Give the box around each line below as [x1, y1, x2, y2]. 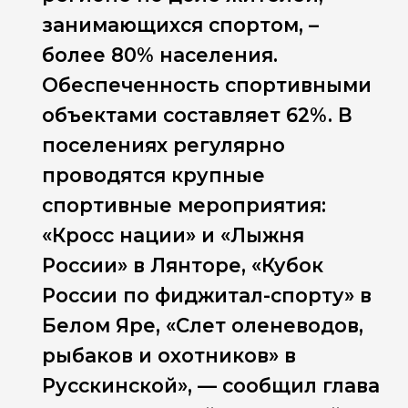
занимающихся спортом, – [42, 14, 320, 37]
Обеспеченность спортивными [42, 74, 372, 97]
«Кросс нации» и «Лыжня [42, 224, 305, 248]
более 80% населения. [42, 44, 279, 67]
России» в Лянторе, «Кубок [42, 254, 324, 278]
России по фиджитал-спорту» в [42, 284, 372, 308]
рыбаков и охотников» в [42, 344, 297, 368]
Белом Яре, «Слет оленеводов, [42, 314, 364, 338]
